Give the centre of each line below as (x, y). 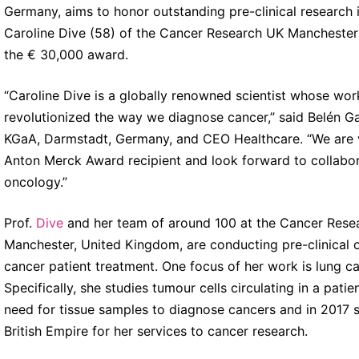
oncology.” (35, 182)
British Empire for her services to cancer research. (155, 331)
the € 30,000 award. (66, 54)
